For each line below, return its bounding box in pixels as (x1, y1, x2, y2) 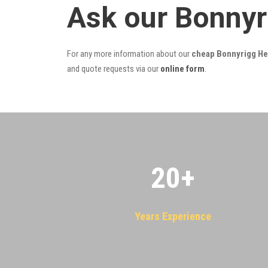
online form (160, 63, 205, 74)
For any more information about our (67, 48, 191, 59)
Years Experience (134, 209, 211, 223)
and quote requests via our (67, 63, 160, 74)
